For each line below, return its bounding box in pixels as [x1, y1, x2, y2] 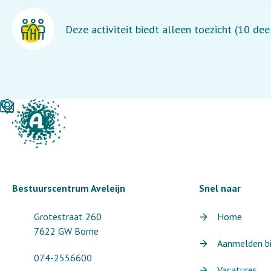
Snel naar [198, 182, 241, 194]
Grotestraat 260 [34, 211, 102, 223]
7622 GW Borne [34, 225, 99, 237]
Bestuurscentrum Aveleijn [12, 182, 125, 194]
